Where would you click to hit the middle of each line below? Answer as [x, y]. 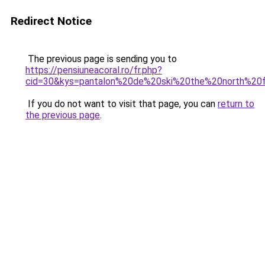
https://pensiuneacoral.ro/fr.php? [94, 70]
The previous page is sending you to [101, 59]
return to [236, 104]
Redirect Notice [51, 21]
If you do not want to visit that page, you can [122, 104]
